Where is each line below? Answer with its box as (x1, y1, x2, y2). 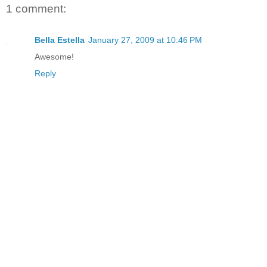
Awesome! (35, 51, 74, 61)
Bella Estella (35, 35, 85, 45)
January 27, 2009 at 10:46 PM (88, 35, 202, 45)
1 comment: (6, 2, 66, 15)
